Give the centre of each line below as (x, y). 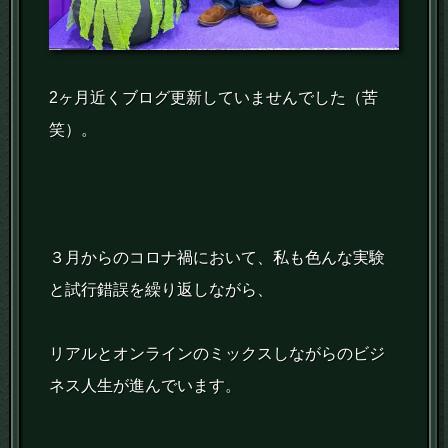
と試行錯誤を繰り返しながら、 (161, 290)
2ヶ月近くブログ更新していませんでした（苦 (214, 98)
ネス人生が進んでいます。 (145, 386)
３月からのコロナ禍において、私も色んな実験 (217, 258)
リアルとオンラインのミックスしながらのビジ (217, 354)
